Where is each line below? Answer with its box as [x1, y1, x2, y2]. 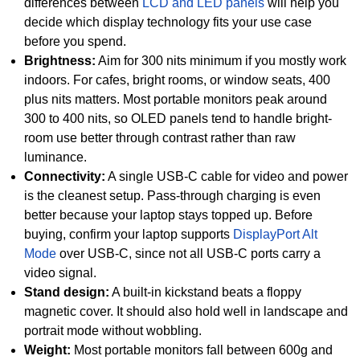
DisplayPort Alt [233, 227, 317, 242]
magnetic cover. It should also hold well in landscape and [24, 305, 348, 319]
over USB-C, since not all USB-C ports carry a [56, 247, 321, 261]
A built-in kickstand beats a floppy [109, 285, 301, 300]
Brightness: [24, 54, 96, 68]
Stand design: [24, 285, 109, 300]
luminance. [24, 150, 87, 165]
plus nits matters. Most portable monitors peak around [24, 92, 327, 107]
